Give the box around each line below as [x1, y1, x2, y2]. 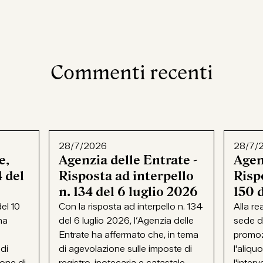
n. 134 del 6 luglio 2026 [59, 184, 198, 199]
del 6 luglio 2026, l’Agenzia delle [59, 214, 194, 227]
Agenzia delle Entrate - [59, 153, 198, 167]
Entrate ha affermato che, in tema [59, 228, 199, 241]
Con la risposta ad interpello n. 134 [59, 200, 204, 213]
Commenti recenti [50, 62, 213, 84]
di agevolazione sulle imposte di [59, 242, 193, 255]
